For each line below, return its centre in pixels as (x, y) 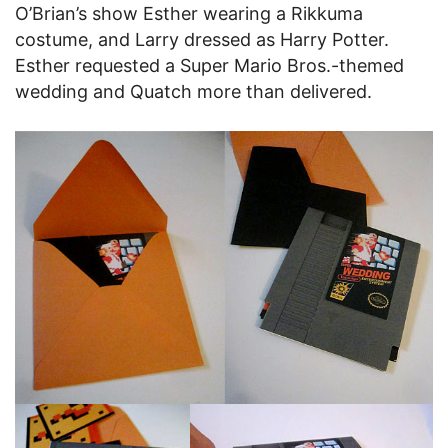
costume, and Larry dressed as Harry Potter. (202, 39)
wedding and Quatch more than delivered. (193, 91)
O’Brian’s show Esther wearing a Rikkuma (189, 13)
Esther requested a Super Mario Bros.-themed (209, 65)
